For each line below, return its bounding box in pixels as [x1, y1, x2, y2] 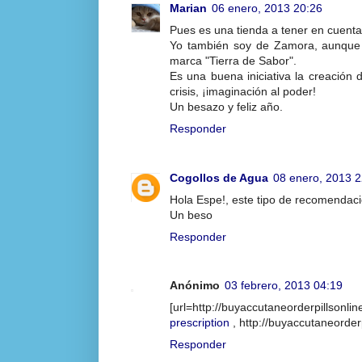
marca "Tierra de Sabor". [170, 54, 297, 68]
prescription [170, 316, 229, 330]
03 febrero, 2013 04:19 [225, 279, 343, 293]
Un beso [170, 208, 213, 221]
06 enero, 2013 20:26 [212, 2, 322, 15]
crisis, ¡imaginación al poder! [170, 85, 316, 99]
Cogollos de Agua [170, 170, 268, 184]
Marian [170, 2, 207, 15]
